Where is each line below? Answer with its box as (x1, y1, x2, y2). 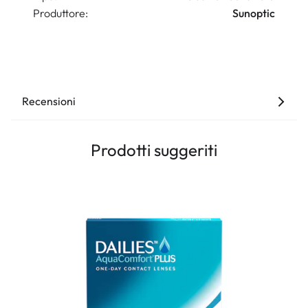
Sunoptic (232, 6, 275, 20)
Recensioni (22, 94, 76, 108)
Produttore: (33, 6, 88, 20)
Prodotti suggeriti (91, 140, 217, 160)
